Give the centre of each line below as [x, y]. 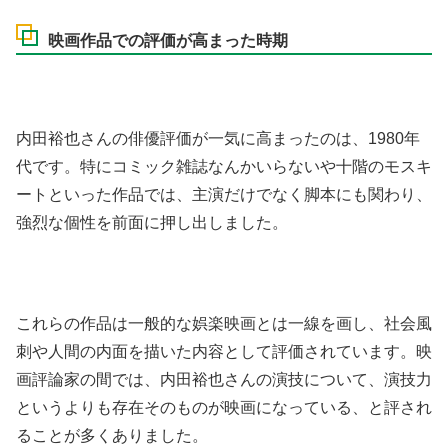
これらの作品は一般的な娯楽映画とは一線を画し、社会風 [224, 324]
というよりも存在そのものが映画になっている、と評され [224, 408]
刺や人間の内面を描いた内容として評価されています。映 [224, 352]
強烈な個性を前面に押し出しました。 [152, 223]
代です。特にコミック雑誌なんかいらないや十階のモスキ [224, 167]
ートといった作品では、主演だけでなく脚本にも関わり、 [224, 195]
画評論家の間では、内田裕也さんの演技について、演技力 [224, 380]
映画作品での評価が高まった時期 [168, 40]
